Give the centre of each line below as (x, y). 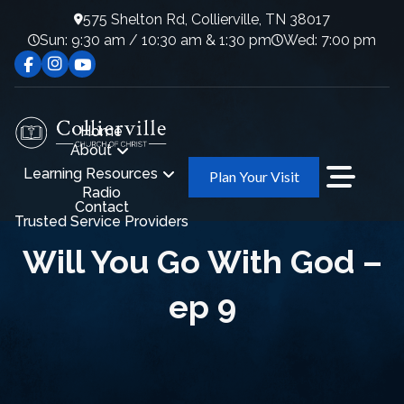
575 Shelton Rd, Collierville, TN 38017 (207, 19)
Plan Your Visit (254, 177)
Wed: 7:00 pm (330, 40)
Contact (101, 207)
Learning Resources (91, 174)
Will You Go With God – (202, 262)
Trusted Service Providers (101, 222)
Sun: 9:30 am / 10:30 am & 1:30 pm (156, 40)
